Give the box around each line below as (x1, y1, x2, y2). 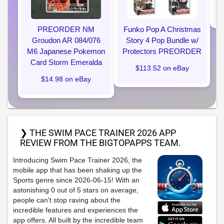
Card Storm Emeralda (30, 58, 102, 66)
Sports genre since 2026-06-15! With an (13, 176, 139, 184)
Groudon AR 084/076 (31, 36, 100, 44)
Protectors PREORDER (122, 47, 201, 55)
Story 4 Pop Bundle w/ (125, 36, 198, 44)
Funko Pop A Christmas (123, 25, 201, 33)
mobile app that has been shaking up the (13, 166, 142, 174)
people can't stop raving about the (13, 196, 120, 204)
